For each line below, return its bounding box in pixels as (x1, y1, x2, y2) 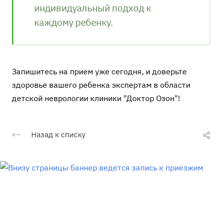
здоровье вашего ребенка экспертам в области (12, 79, 190, 90)
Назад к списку (31, 129, 85, 139)
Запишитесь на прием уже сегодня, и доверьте (12, 66, 187, 76)
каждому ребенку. (34, 15, 113, 28)
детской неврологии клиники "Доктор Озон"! (12, 93, 180, 103)
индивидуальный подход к (34, 1, 151, 14)
